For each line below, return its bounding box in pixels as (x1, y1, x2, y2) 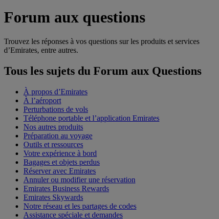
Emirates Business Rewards (23, 184, 109, 193)
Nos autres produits (23, 122, 83, 131)
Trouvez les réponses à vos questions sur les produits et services (4, 37, 199, 45)
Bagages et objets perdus (23, 157, 100, 166)
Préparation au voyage (23, 131, 92, 140)
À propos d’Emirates (23, 87, 88, 96)
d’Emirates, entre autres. (4, 45, 78, 54)
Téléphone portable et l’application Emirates (23, 113, 159, 122)
